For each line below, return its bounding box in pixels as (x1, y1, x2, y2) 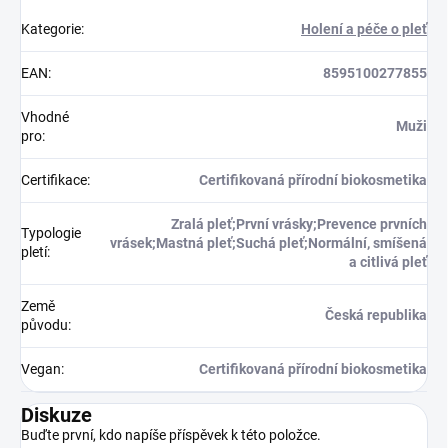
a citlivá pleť (349, 253, 427, 270)
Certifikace (21, 171, 87, 188)
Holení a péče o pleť (301, 20, 427, 37)
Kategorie (21, 20, 81, 37)
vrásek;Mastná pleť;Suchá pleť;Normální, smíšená (110, 234, 427, 251)
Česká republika (325, 306, 427, 323)
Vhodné (21, 108, 69, 125)
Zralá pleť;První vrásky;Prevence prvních (171, 215, 427, 232)
